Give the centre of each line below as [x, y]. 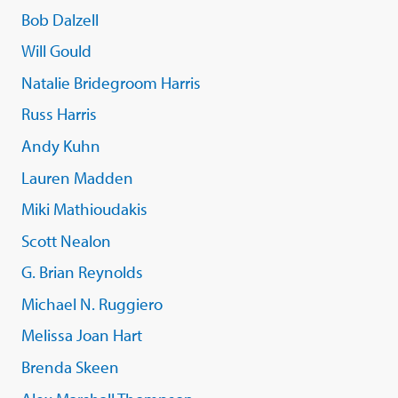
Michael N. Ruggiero [92, 303]
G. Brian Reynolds [82, 272]
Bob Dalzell [60, 19]
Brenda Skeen [70, 367]
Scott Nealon [66, 240]
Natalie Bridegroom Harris [111, 82]
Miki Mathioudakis [84, 209]
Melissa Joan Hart [82, 335]
